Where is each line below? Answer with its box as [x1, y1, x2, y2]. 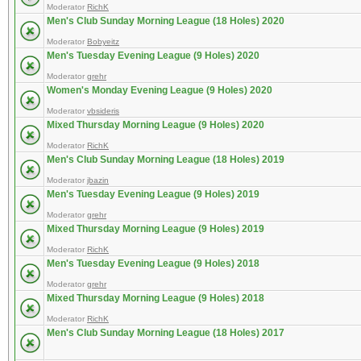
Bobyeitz [87, 37, 119, 46]
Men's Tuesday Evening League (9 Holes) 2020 [47, 50, 259, 61]
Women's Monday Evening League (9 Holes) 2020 [47, 85, 272, 96]
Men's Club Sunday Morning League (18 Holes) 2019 [47, 154, 284, 165]
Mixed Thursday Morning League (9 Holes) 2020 [47, 119, 264, 131]
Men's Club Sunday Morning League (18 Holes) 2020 [47, 15, 284, 27]
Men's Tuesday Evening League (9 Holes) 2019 [47, 189, 259, 200]
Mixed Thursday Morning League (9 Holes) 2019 [47, 223, 264, 234]
